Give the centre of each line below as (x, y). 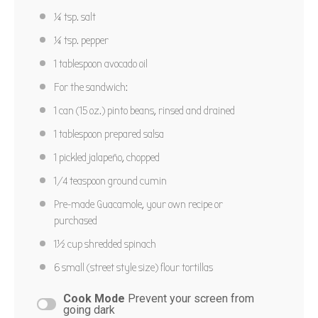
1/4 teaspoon (80, 181)
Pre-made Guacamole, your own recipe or (138, 204)
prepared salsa (133, 134)
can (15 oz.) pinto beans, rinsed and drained (146, 110)
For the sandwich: (91, 87)
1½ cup (68, 244)
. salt (86, 17)
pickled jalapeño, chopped (108, 157)
